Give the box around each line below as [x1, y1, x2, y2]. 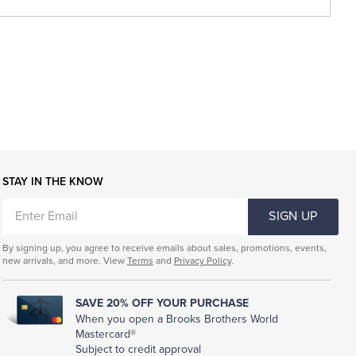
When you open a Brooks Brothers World [75, 312, 279, 327]
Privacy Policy [173, 254, 231, 266]
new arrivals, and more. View [2, 254, 127, 266]
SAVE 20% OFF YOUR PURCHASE [75, 296, 250, 310]
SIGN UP [269, 208, 318, 225]
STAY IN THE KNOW [2, 174, 103, 188]
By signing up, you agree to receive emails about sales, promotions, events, [2, 242, 327, 253]
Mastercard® [75, 327, 137, 342]
